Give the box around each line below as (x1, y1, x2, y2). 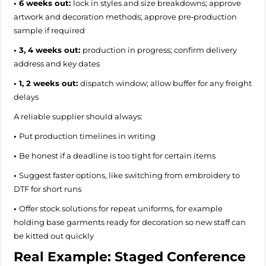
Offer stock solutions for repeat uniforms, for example (19, 203, 223, 213)
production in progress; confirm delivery (83, 45, 237, 55)
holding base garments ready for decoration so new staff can (14, 217, 246, 227)
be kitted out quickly (14, 230, 97, 240)
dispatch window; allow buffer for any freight (80, 78, 252, 88)
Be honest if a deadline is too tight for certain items (19, 150, 219, 160)
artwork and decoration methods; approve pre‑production (14, 11, 237, 21)
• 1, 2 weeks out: (14, 78, 80, 88)
